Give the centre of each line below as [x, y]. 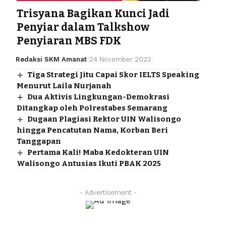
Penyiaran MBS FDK [69, 41]
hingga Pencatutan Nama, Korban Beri [92, 130]
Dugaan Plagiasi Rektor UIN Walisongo [104, 119]
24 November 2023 [120, 59]
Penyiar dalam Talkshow [83, 27]
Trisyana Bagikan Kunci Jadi [93, 13]
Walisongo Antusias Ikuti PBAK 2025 [89, 163]
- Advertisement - [108, 192]
